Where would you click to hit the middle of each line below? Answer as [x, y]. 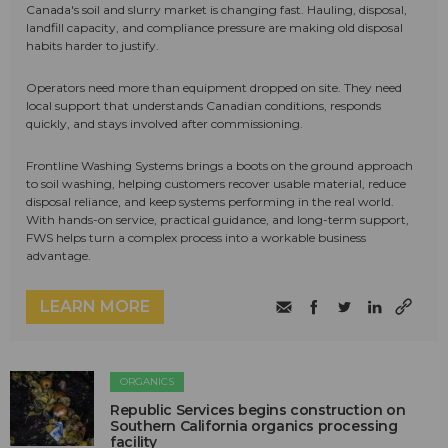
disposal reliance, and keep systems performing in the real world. [210, 202]
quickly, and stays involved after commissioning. [164, 124]
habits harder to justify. [92, 46]
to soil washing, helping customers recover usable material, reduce [216, 184]
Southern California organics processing [254, 426]
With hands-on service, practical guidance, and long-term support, [217, 220]
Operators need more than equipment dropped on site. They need [214, 88]
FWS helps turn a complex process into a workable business [196, 238]
